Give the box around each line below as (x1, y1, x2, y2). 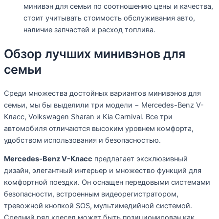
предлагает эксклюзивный (92, 154, 188, 164)
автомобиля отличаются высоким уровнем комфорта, (4, 124, 194, 133)
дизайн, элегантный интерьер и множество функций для (4, 166, 201, 175)
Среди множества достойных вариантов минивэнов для (4, 88, 201, 98)
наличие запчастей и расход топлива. (23, 25, 155, 35)
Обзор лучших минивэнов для (4, 46, 185, 62)
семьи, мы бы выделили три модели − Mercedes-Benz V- (4, 100, 204, 109)
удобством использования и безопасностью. (4, 135, 161, 145)
